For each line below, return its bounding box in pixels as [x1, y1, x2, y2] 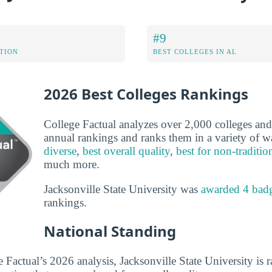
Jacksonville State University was [44, 182, 201, 195]
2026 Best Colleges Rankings [44, 84, 248, 104]
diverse [44, 144, 76, 157]
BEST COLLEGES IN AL [153, 48, 237, 56]
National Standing [44, 220, 176, 241]
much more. [44, 157, 100, 171]
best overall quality [83, 144, 170, 157]
